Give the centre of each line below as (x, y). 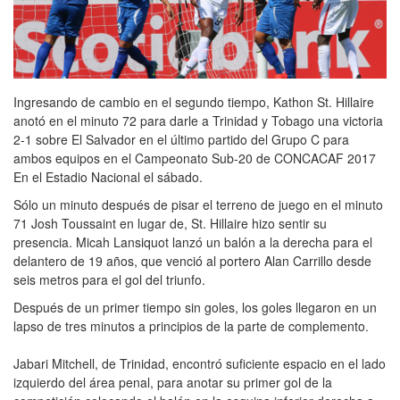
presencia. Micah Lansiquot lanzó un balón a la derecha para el (193, 242)
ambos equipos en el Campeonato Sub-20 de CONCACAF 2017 (195, 158)
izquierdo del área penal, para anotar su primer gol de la (173, 382)
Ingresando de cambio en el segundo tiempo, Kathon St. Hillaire (194, 101)
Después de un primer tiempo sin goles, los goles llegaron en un (195, 307)
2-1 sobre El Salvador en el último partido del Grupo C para (181, 139)
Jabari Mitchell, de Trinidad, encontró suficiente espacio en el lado (200, 363)
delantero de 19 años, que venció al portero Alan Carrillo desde (192, 260)
